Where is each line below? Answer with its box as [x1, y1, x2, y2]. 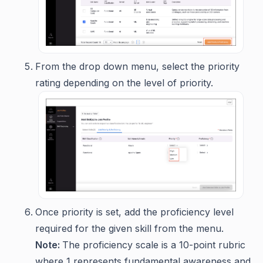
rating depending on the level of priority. [35, 76, 213, 89]
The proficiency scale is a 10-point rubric [62, 239, 245, 251]
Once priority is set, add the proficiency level [35, 206, 234, 218]
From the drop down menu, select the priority [35, 60, 240, 72]
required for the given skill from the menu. [35, 222, 227, 235]
